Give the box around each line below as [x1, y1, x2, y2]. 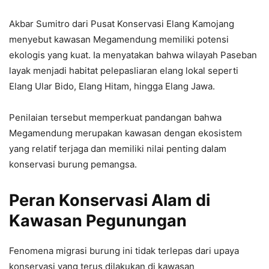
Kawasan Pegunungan [9, 210, 187, 231]
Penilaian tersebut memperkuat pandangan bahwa [9, 111, 222, 123]
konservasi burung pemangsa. [9, 158, 137, 170]
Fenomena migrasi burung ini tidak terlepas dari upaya [9, 244, 239, 256]
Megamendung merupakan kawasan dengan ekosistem [9, 127, 242, 139]
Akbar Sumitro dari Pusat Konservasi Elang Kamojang [9, 17, 234, 29]
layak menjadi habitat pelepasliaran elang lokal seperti [9, 64, 238, 76]
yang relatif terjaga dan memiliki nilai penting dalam [9, 142, 226, 154]
